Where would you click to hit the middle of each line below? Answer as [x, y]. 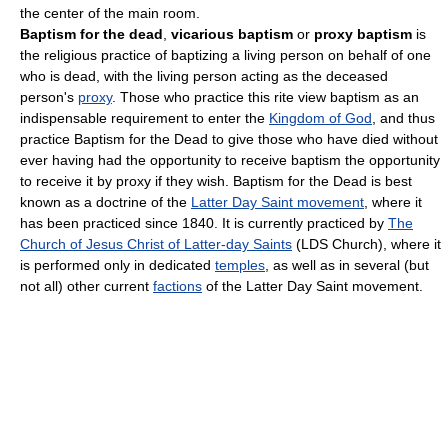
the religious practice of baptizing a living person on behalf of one [225, 55]
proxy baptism [363, 34]
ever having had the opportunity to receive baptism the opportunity [230, 160]
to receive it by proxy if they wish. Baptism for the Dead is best [216, 181]
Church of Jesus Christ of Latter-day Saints [156, 244]
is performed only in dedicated [117, 265]
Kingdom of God [320, 118]
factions [177, 286]
